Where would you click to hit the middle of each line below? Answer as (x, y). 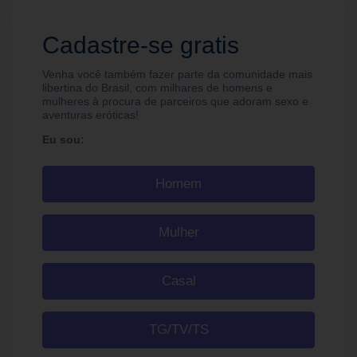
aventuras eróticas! (90, 115)
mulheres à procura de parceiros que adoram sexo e (175, 102)
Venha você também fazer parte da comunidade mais (177, 75)
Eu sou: (63, 140)
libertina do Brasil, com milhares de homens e (157, 88)
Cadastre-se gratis (141, 45)
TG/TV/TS (178, 330)
